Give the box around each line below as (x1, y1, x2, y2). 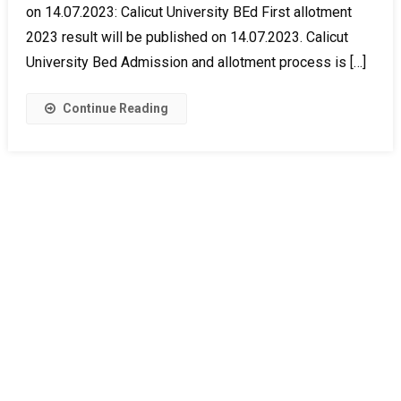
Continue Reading (62, 100, 168, 115)
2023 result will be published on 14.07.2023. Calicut (25, 28, 348, 46)
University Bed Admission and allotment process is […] (25, 53, 366, 71)
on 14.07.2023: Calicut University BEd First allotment (25, 3, 352, 21)
